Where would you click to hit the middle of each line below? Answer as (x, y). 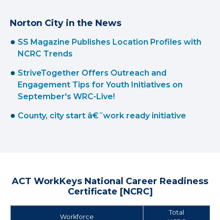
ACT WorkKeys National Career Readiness (110, 181)
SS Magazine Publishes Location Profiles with (110, 42)
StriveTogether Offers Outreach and (92, 73)
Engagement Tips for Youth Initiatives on (100, 85)
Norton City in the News (66, 23)
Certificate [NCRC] (110, 192)
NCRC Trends (45, 54)
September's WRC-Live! (66, 96)
